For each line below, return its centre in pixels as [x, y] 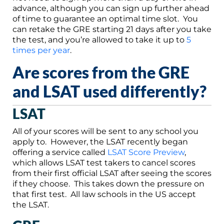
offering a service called [60, 152]
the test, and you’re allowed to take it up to [99, 39]
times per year [41, 50]
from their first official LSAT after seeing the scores [112, 173]
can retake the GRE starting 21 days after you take [112, 29]
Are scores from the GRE [101, 72]
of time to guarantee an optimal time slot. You [105, 18]
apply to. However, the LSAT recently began [100, 141]
